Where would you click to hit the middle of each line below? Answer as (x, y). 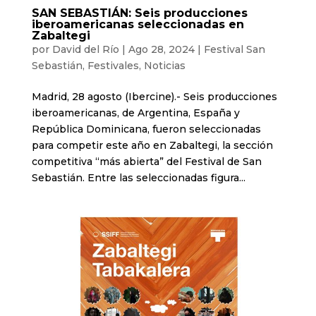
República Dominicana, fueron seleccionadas (146, 129)
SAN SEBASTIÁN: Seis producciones (139, 13)
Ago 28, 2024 (161, 49)
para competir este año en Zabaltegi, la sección (152, 145)
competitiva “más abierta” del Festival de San (146, 161)
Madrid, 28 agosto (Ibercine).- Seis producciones (154, 96)
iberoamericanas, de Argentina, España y (135, 113)
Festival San (234, 49)
